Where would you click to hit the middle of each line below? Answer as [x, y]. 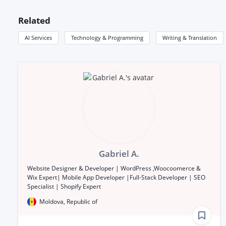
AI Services [38, 37]
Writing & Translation [190, 37]
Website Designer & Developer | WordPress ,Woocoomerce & [114, 168]
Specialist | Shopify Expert [64, 186]
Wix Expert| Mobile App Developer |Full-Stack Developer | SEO [116, 177]
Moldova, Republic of [68, 201]
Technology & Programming [107, 37]
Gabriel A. [119, 153]
